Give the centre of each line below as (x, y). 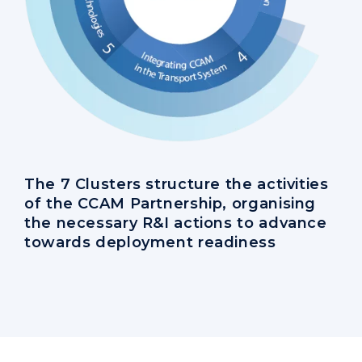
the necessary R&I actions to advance (176, 223)
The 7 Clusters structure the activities (177, 185)
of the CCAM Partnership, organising (170, 204)
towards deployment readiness (150, 243)
